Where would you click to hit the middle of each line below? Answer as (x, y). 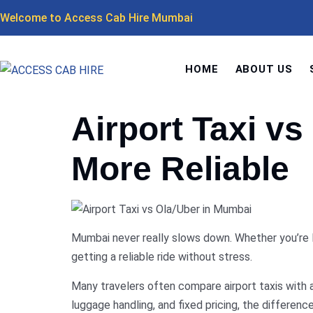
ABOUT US (264, 69)
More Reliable (180, 169)
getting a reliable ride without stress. (162, 257)
